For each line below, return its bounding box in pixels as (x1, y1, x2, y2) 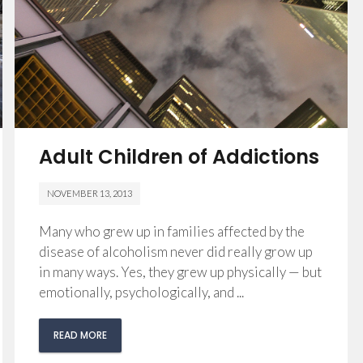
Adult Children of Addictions (39, 143, 320, 171)
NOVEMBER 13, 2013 (47, 188, 133, 199)
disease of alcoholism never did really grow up (39, 243, 314, 261)
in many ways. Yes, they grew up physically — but (39, 263, 322, 281)
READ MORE (53, 328, 108, 343)
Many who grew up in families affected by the (39, 223, 305, 241)
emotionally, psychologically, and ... (39, 284, 245, 301)
